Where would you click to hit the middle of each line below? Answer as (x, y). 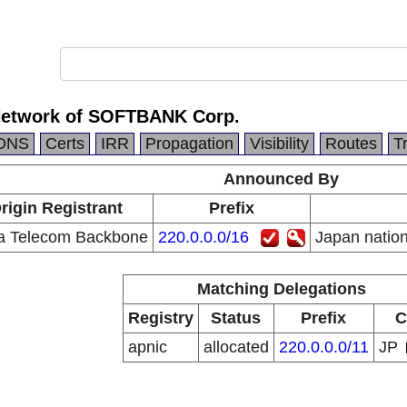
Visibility (279, 144)
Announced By (281, 179)
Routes (351, 144)
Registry (160, 318)
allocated (236, 347)
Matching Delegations (281, 289)
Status (236, 318)
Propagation (189, 144)
